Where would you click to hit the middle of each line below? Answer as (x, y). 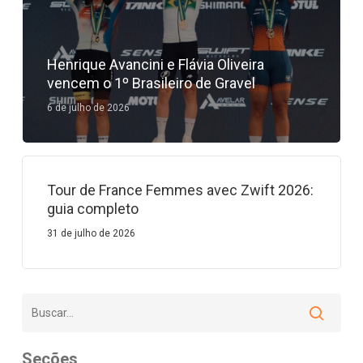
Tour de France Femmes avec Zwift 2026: (180, 190)
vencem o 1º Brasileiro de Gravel (151, 83)
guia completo (92, 209)
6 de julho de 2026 (88, 108)
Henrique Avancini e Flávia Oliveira (155, 65)
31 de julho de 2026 (91, 234)
